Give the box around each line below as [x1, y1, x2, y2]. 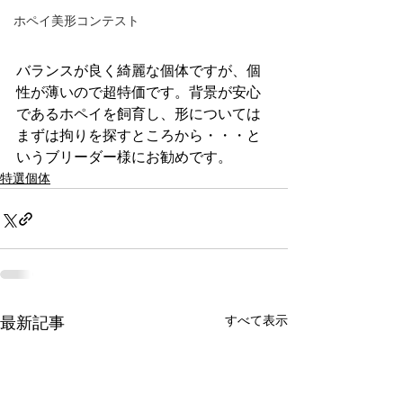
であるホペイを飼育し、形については [16, 105, 261, 123]
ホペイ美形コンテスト [13, 13, 139, 29]
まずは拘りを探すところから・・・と [16, 127, 261, 145]
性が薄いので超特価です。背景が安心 [16, 84, 261, 102]
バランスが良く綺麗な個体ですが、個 [16, 62, 261, 80]
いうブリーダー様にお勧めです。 [16, 148, 232, 166]
